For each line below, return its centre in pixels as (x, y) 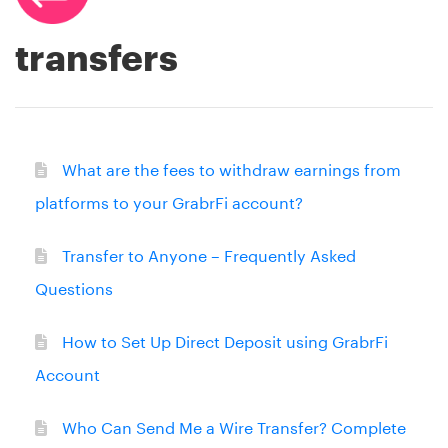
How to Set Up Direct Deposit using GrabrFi (225, 339)
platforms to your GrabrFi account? (169, 200)
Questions (74, 286)
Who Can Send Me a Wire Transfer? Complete (234, 425)
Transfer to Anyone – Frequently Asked (209, 253)
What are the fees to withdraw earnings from (231, 167)
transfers (96, 59)
